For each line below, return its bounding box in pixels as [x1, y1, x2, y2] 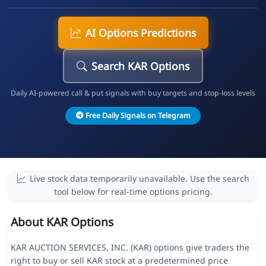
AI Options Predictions [85, 25, 196, 40]
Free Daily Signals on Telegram [85, 110, 190, 121]
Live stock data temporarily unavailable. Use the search [29, 173, 249, 185]
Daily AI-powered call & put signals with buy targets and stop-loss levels [11, 87, 255, 98]
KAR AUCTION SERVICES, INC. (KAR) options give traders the [10, 242, 249, 254]
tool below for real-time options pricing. [53, 186, 213, 198]
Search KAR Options [91, 58, 189, 73]
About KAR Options [10, 214, 113, 230]
